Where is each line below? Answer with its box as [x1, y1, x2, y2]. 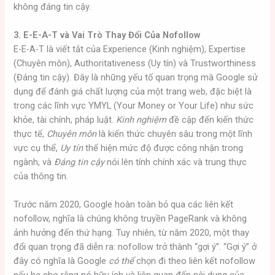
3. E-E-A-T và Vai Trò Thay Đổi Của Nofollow [14, 29, 201, 41]
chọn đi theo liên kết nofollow [134, 255, 256, 267]
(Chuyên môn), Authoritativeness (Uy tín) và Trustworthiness [14, 58, 257, 69]
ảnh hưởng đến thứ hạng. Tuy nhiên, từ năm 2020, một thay [14, 227, 250, 239]
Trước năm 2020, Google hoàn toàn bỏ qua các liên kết [14, 199, 234, 211]
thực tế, [14, 128, 47, 140]
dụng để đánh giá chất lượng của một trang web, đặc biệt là [14, 86, 252, 98]
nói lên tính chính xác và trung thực [104, 157, 247, 168]
